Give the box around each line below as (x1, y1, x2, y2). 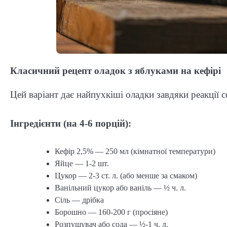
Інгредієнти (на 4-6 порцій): (10, 118, 131, 129)
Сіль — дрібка (55, 195, 104, 204)
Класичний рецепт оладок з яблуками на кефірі (10, 65, 221, 77)
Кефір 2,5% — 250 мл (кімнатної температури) (55, 146, 215, 156)
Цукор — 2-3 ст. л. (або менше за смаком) (55, 171, 197, 180)
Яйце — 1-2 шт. (55, 159, 109, 168)
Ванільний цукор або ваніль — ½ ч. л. (55, 183, 186, 192)
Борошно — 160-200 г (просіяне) (55, 207, 168, 216)
